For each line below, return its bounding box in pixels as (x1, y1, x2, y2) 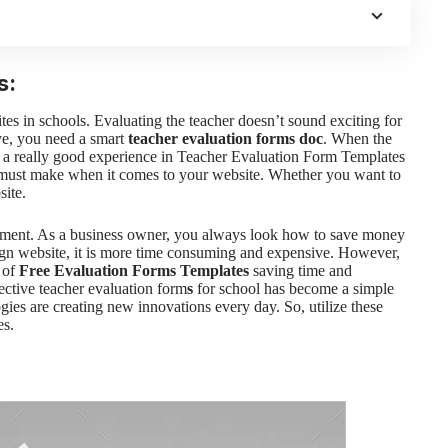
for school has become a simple (193, 279, 394, 297)
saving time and (249, 261, 352, 279)
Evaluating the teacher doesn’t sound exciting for (94, 111, 402, 129)
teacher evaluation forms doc (128, 129, 323, 147)
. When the (323, 129, 392, 147)
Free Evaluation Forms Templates (19, 261, 249, 279)
